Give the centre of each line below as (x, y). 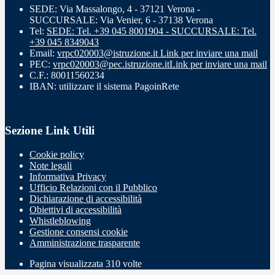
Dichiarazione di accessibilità (86, 199)
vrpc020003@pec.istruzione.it (111, 64)
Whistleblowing (60, 221)
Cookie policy (57, 154)
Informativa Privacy (68, 176)
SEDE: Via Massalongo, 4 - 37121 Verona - (115, 9)
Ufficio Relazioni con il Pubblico (93, 188)
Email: (43, 53)
